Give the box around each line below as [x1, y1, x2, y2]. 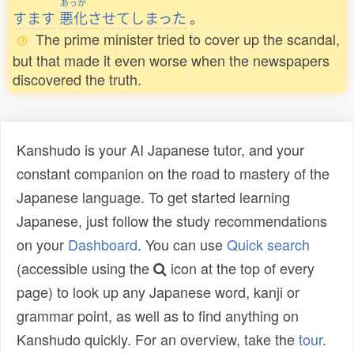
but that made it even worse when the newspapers [13, 50, 330, 71]
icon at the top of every [167, 258, 314, 279]
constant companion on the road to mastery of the [17, 163, 330, 184]
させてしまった [88, 7, 186, 28]
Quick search [227, 234, 310, 255]
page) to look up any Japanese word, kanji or [17, 281, 299, 303]
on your [17, 234, 68, 255]
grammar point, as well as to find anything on [17, 305, 299, 326]
